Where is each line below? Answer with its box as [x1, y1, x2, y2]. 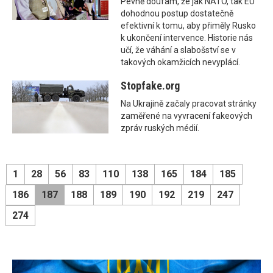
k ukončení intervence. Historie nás [121, 33, 253, 43]
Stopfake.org [121, 79, 180, 93]
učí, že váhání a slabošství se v [121, 45, 236, 55]
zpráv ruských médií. [121, 123, 200, 133]
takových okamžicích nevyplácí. [121, 57, 241, 68]
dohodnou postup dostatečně [121, 9, 234, 19]
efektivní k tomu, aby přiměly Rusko [121, 21, 257, 31]
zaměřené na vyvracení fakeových [121, 111, 253, 121]
